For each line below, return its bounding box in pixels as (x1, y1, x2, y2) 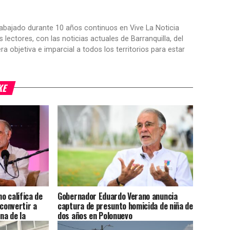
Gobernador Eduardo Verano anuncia (57, 190, 178, 203)
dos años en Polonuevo (57, 209, 132, 222)
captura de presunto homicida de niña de (57, 200, 193, 213)
